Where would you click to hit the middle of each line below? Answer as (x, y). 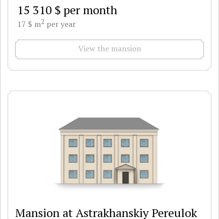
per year (60, 24)
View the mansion (109, 49)
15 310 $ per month (67, 10)
